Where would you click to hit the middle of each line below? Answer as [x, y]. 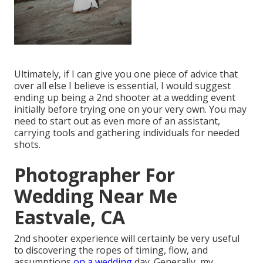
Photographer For [95, 175]
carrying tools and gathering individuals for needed [127, 133]
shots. [27, 145]
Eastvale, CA [70, 217]
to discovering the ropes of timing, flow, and [111, 250]
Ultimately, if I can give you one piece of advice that [126, 74]
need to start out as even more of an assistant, [117, 121]
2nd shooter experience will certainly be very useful [127, 239]
